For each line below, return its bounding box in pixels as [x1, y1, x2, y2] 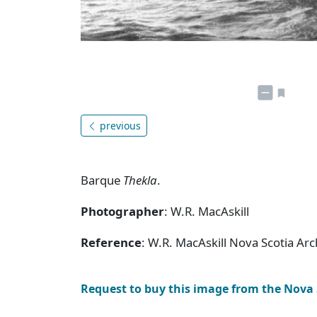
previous [97, 118, 141, 132]
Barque [81, 171, 123, 188]
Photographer [81, 202, 164, 219]
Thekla [123, 171, 157, 188]
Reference [81, 234, 142, 250]
